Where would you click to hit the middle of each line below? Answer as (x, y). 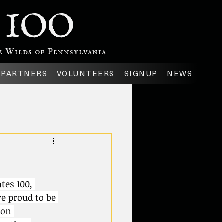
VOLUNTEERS (85, 73)
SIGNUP (141, 73)
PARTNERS (24, 73)
